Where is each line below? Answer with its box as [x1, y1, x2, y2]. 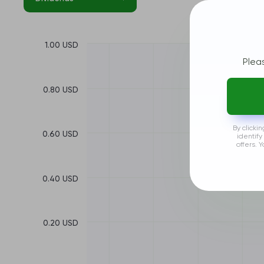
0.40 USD [42, 175, 78, 184]
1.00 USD [45, 41, 78, 50]
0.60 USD [42, 130, 78, 139]
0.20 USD [43, 219, 78, 228]
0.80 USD [43, 86, 78, 95]
